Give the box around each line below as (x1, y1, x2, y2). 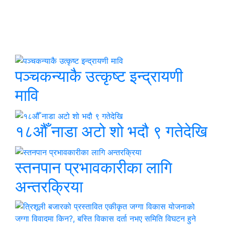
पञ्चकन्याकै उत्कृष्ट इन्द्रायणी (15, 66, 183, 86)
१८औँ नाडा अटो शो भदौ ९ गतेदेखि (15, 121, 207, 141)
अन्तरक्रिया (15, 176, 83, 196)
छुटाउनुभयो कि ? (15, 22, 111, 42)
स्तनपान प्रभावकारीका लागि (15, 157, 172, 177)
